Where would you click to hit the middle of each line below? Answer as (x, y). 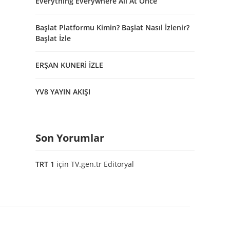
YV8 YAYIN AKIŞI (63, 92)
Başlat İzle (53, 39)
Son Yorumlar (70, 138)
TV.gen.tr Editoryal (102, 164)
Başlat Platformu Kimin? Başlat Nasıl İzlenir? (112, 28)
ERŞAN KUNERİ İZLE (69, 65)
